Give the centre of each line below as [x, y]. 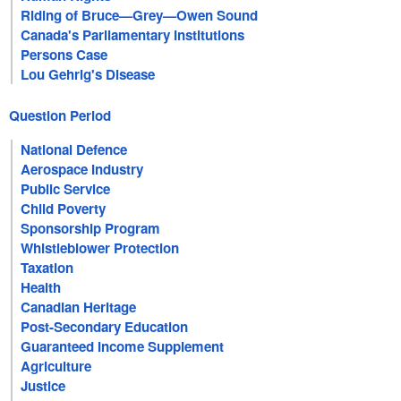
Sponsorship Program [91, 228]
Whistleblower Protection [100, 247]
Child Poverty [64, 208]
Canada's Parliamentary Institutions [133, 35]
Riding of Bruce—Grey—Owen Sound [140, 16]
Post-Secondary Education [105, 326]
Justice [43, 385]
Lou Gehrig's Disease [88, 75]
